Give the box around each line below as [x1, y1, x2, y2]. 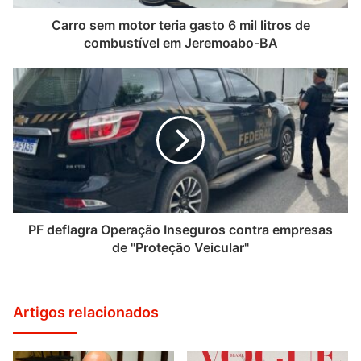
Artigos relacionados [13, 304, 159, 322]
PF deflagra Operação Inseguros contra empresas [28, 222, 333, 239]
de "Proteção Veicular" [112, 239, 249, 256]
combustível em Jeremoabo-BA [83, 35, 278, 52]
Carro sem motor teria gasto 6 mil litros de [51, 17, 310, 34]
